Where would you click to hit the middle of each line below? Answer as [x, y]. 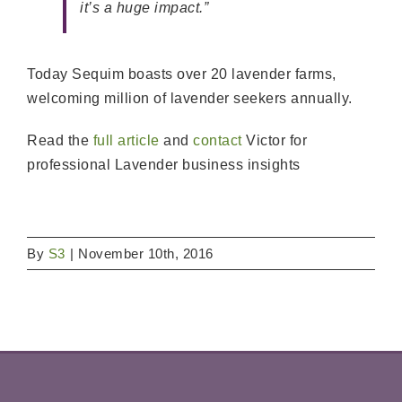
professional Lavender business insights [166, 165]
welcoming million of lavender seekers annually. [190, 99]
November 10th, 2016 [146, 254]
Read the [60, 141]
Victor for [274, 141]
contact [218, 141]
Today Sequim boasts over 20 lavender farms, [182, 74]
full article [126, 141]
